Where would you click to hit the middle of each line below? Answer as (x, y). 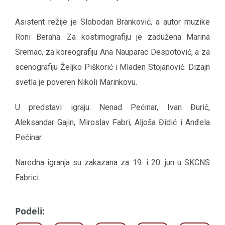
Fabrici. (28, 178)
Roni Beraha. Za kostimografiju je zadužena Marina (113, 37)
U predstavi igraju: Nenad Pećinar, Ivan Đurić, (113, 107)
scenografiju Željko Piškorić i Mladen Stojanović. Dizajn (113, 67)
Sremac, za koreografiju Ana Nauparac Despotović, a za (113, 52)
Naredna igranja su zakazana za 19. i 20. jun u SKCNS (113, 163)
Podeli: (30, 211)
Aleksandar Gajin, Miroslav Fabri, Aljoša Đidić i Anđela (113, 123)
